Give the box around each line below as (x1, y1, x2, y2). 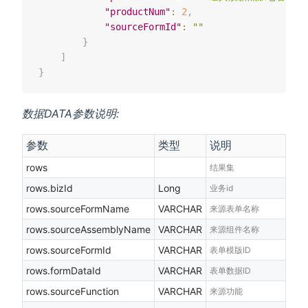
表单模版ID (210, 244, 251, 255)
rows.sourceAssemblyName (26, 223, 151, 235)
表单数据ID (210, 265, 251, 276)
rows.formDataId (26, 264, 101, 276)
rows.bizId (26, 181, 73, 194)
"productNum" (104, 5, 170, 17)
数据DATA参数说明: (22, 106, 119, 120)
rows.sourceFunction (26, 285, 119, 297)
